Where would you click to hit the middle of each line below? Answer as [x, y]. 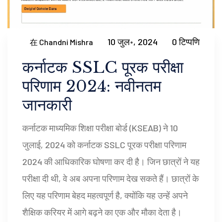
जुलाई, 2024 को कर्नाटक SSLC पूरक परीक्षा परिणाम [104, 145]
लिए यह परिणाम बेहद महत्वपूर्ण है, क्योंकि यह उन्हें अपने [105, 195]
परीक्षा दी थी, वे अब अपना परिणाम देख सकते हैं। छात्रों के [111, 179]
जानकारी [47, 105]
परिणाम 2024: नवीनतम [92, 86]
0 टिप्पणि [186, 42]
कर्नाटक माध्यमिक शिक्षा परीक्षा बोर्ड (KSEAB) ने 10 [100, 128]
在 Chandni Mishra [61, 42]
